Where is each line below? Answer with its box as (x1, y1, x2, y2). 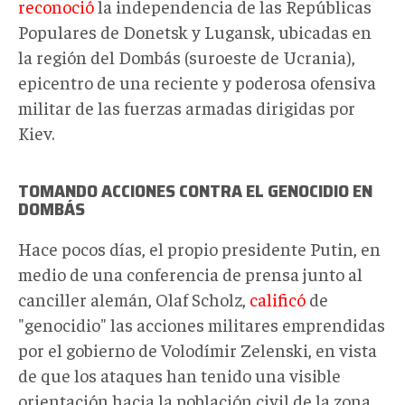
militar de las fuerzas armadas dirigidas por (18, 95, 355, 118)
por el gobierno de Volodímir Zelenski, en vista (18, 337, 377, 361)
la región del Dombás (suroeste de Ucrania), (18, 44, 355, 68)
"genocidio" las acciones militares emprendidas (18, 312, 385, 335)
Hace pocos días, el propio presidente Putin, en (18, 236, 381, 259)
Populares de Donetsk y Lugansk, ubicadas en (18, 19, 372, 42)
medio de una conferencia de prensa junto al (18, 261, 363, 285)
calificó (250, 287, 306, 310)
